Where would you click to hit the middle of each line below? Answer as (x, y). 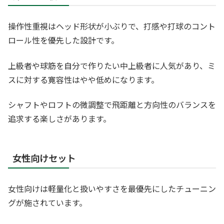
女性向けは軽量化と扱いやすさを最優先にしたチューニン (112, 189)
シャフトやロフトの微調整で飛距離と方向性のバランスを (112, 105)
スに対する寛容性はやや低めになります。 (83, 79)
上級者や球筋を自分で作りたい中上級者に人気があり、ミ (112, 65)
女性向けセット (44, 158)
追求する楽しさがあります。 (59, 119)
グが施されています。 (47, 203)
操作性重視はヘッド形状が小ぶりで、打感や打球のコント (112, 26)
